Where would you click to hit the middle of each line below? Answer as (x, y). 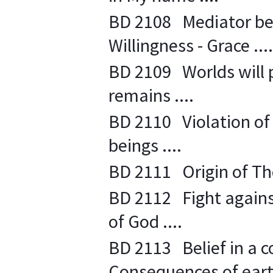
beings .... (145, 145)
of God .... (145, 221)
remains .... (151, 95)
